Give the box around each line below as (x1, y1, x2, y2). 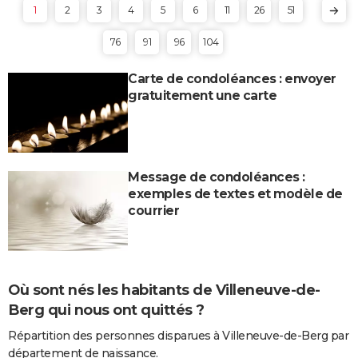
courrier (128, 202, 179, 218)
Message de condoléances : (128, 169, 305, 185)
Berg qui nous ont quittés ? (8, 300, 205, 319)
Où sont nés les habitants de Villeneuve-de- (8, 280, 320, 299)
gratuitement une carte (128, 87, 276, 103)
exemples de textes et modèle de (128, 185, 343, 201)
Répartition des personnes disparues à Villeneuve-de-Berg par (8, 328, 348, 343)
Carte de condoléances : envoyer (128, 70, 336, 86)
